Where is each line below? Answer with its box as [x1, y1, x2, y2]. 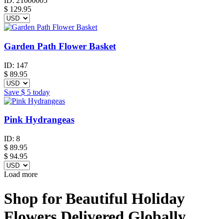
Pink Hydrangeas [4, 114, 74, 125]
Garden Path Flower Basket [4, 41, 116, 51]
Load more [4, 170, 38, 179]
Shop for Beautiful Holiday [4, 189, 185, 207]
